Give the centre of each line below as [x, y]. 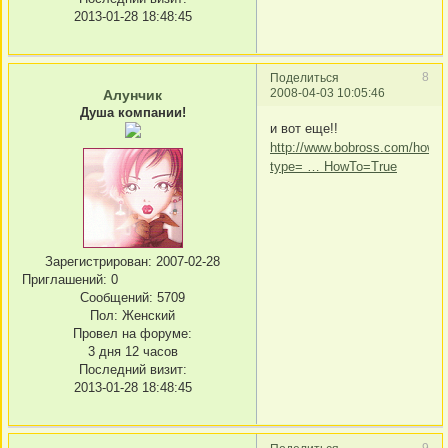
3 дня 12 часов [132, 352]
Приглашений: [64, 280]
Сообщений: [116, 298]
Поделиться [304, 78]
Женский [146, 316]
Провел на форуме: [132, 334]
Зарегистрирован [96, 262]
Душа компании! [132, 113]
